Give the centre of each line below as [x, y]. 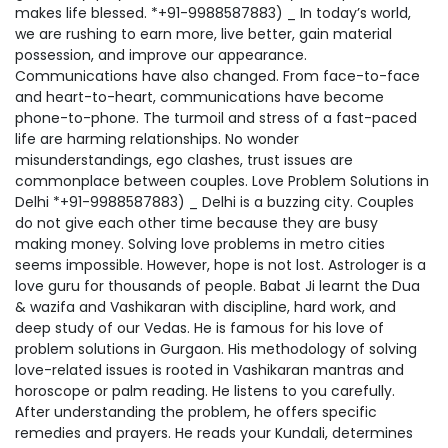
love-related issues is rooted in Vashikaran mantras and [209, 370]
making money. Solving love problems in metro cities [200, 244]
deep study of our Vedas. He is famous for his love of [199, 328]
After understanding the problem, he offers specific [196, 412]
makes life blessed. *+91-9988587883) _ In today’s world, [213, 13]
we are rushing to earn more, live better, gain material [203, 34]
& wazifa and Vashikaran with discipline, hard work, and [205, 307]
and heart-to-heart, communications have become [199, 97]
